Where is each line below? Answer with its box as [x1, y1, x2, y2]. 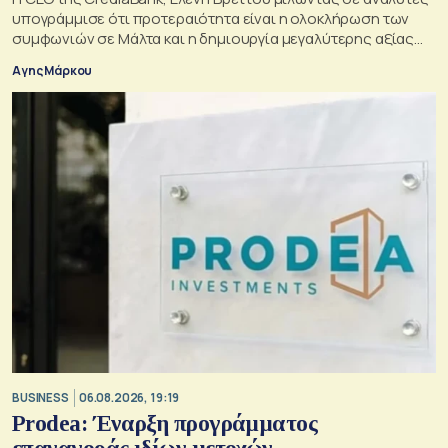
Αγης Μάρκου [12, 62, 93, 80]
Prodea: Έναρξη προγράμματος [12, 411, 318, 437]
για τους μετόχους [12, 48, 142, 70]
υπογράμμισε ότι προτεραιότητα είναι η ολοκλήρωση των [12, 8, 410, 30]
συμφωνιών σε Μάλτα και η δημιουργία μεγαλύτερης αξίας [12, 28, 415, 50]
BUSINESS [12, 389, 69, 405]
